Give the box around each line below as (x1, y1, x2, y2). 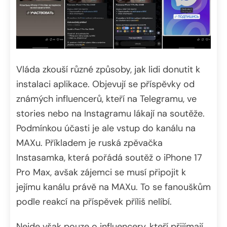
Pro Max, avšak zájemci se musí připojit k (16, 166, 186, 178)
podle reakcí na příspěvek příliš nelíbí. (16, 195, 172, 208)
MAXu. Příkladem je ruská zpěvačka (16, 136, 163, 149)
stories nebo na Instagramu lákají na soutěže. (16, 107, 205, 120)
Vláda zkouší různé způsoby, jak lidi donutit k (16, 63, 200, 75)
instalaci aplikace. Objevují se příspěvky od (16, 78, 195, 90)
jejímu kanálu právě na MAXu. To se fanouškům (16, 180, 211, 193)
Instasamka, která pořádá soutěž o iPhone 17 (16, 151, 202, 164)
